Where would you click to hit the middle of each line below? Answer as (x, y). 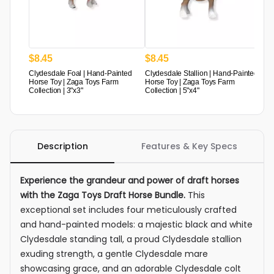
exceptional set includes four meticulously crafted (128, 210)
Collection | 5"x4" (172, 91)
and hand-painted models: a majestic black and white (136, 225)
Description (62, 146)
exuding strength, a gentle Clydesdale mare (114, 254)
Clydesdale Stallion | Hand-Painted (202, 74)
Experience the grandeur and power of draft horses (130, 181)
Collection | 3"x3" (56, 91)
